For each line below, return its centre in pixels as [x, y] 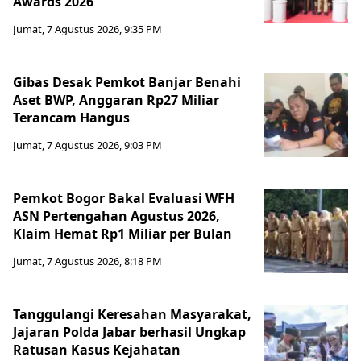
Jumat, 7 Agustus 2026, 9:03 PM [87, 145]
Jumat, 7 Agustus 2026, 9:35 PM [87, 29]
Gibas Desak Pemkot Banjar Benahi [127, 83]
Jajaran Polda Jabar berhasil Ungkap [129, 332]
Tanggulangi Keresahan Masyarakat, [132, 315]
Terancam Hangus [71, 118]
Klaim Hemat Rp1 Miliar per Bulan [124, 234]
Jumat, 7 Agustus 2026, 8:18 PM [87, 261]
